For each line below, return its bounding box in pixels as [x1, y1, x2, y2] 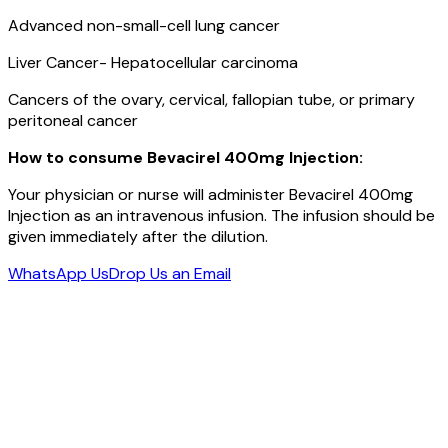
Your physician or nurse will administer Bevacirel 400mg [8, 183, 413, 205]
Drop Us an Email [109, 262, 231, 284]
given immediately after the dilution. [8, 225, 268, 247]
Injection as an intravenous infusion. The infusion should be [8, 204, 435, 226]
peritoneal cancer [8, 109, 138, 131]
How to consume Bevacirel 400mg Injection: [8, 146, 363, 168]
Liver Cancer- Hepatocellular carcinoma [8, 51, 298, 73]
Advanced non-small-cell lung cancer [8, 14, 280, 36]
